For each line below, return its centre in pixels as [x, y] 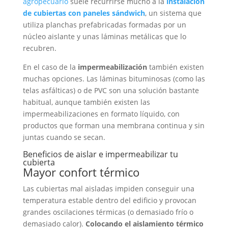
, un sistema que [173, 13]
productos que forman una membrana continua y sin [113, 126]
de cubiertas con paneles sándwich [84, 13]
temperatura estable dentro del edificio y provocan [109, 201]
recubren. [39, 48]
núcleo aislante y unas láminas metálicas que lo [104, 37]
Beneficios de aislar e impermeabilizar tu [100, 154]
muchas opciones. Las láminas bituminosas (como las [114, 79]
